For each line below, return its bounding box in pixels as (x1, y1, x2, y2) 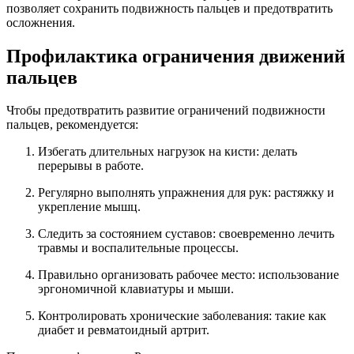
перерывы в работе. (38, 159, 144, 173)
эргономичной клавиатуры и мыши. (38, 282, 234, 296)
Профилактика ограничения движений (6, 45, 345, 66)
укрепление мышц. (38, 200, 141, 214)
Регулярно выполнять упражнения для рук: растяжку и (38, 186, 334, 200)
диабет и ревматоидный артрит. (38, 323, 209, 337)
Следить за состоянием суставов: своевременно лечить (38, 227, 334, 241)
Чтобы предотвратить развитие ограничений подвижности (6, 104, 326, 118)
